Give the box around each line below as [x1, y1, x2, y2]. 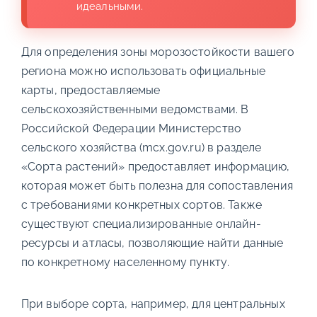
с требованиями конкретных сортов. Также [21, 197, 263, 212]
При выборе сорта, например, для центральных [21, 296, 285, 311]
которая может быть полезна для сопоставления [21, 178, 293, 192]
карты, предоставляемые [21, 83, 161, 97]
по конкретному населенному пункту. [21, 255, 230, 269]
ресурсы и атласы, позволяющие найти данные [21, 236, 284, 250]
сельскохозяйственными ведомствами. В [21, 102, 249, 116]
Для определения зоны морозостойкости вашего [21, 45, 294, 59]
